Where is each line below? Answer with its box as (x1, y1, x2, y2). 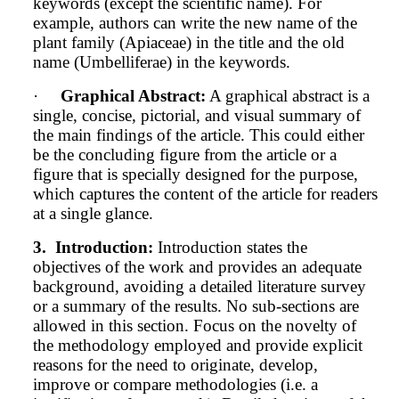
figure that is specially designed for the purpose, (33, 165, 358, 183)
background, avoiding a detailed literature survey (33, 277, 366, 296)
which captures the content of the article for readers (33, 184, 378, 203)
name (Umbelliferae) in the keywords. (33, 53, 290, 71)
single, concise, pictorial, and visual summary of (33, 106, 361, 125)
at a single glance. (33, 204, 153, 223)
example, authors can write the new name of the (33, 13, 357, 32)
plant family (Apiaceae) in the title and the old (33, 33, 345, 52)
